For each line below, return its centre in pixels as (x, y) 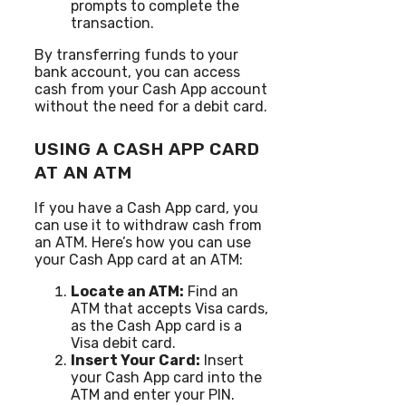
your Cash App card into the (166, 377)
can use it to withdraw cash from (148, 225)
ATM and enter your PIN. (153, 394)
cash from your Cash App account (151, 89)
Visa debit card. (123, 343)
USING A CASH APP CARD (147, 149)
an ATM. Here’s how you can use (143, 242)
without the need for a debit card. (151, 106)
